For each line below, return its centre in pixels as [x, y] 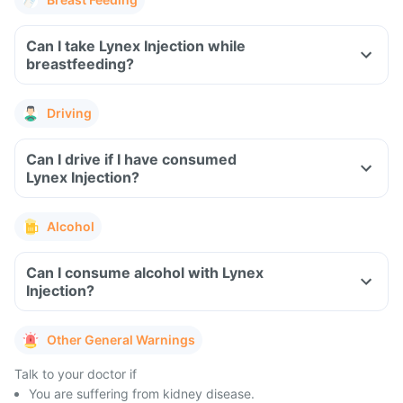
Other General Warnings [121, 340]
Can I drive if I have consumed [131, 159]
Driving [69, 113]
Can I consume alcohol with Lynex [145, 273]
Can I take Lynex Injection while [136, 46]
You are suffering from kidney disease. [142, 394]
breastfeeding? [80, 64]
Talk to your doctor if [76, 374]
